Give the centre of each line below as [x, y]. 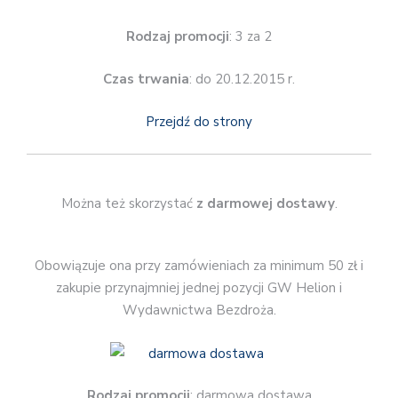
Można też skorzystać [127, 204]
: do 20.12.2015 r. [242, 79]
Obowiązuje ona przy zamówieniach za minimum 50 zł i [199, 266]
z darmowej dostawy [263, 204]
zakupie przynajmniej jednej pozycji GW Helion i [199, 288]
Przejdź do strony [199, 122]
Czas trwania [146, 79]
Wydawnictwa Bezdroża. [199, 310]
